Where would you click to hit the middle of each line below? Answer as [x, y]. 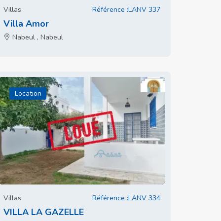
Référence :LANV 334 [126, 198]
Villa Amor [26, 24]
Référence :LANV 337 [126, 10]
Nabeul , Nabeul [37, 37]
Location [28, 93]
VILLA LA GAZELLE [44, 212]
